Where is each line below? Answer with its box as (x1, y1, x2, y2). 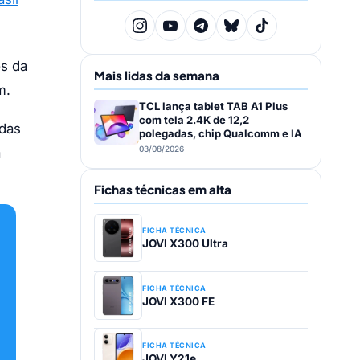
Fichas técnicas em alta (94, 182, 231, 198)
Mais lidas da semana (94, 67, 219, 84)
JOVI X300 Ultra (142, 237, 228, 251)
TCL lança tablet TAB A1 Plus (139, 100, 288, 113)
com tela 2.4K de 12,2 (139, 113, 249, 127)
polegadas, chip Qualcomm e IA (139, 127, 302, 141)
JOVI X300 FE (142, 294, 215, 308)
